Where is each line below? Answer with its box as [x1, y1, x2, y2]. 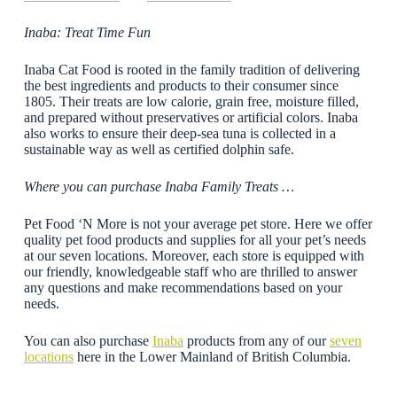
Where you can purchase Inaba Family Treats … [23, 179, 294, 195]
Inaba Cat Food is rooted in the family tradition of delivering [23, 62, 360, 78]
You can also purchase [23, 333, 152, 349]
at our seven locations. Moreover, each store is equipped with [23, 248, 364, 264]
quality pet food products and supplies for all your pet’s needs [23, 232, 366, 248]
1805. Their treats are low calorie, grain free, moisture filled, [23, 94, 359, 110]
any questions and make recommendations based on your [23, 280, 342, 296]
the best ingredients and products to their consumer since [23, 78, 339, 94]
